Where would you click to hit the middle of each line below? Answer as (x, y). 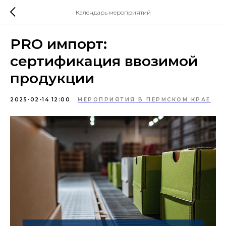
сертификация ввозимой (104, 61)
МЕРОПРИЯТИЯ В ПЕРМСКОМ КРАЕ (144, 100)
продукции (52, 78)
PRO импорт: (59, 44)
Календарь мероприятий (113, 12)
